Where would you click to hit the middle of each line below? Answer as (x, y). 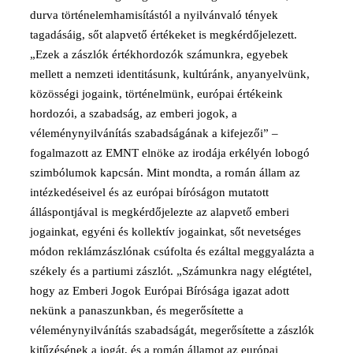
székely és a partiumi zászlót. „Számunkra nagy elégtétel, (171, 271)
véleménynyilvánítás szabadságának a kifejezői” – (154, 133)
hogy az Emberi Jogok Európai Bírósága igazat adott (160, 290)
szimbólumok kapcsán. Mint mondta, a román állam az (165, 172)
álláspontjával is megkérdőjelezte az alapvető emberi (160, 212)
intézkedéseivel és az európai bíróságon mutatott (149, 192)
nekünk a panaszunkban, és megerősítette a (137, 310)
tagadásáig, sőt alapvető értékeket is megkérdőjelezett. (163, 34)
